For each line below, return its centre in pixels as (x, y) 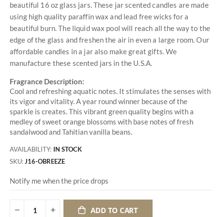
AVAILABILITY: (31, 149)
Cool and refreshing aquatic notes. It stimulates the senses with (110, 91)
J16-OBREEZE (45, 162)
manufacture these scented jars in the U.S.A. (81, 63)
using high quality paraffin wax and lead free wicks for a (99, 16)
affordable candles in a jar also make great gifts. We (93, 51)
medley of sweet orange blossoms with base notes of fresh (101, 121)
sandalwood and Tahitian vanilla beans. (71, 132)
